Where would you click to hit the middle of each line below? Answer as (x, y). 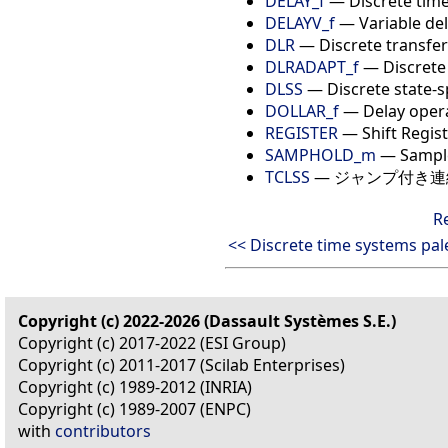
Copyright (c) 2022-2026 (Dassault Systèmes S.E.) (207, 320)
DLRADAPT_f (312, 66)
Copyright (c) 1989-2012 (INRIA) (135, 386)
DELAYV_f (300, 22)
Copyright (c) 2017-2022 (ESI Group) (152, 342)
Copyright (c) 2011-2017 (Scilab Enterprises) (181, 364)
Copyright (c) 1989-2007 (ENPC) (134, 408)
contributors (103, 430)
